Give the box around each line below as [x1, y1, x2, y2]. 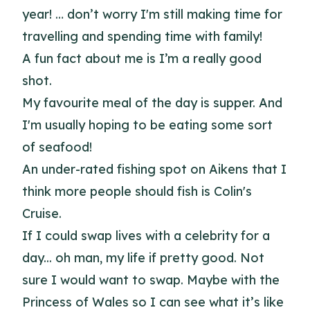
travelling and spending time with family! [22, 28, 262, 44]
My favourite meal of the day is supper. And [22, 95, 282, 111]
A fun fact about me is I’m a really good [22, 51, 262, 66]
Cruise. [22, 206, 62, 221]
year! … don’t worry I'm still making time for [22, 6, 282, 22]
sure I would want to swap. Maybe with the [22, 272, 280, 288]
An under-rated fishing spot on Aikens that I [22, 161, 286, 177]
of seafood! [22, 139, 92, 155]
